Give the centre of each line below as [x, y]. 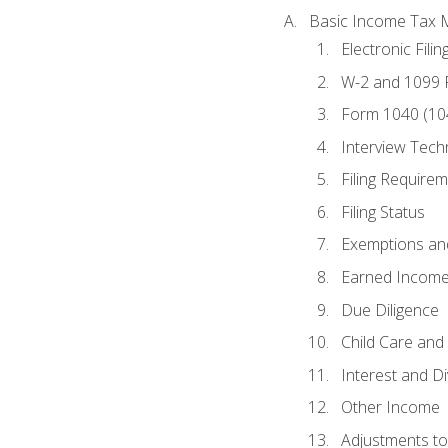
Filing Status [382, 211]
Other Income [390, 407]
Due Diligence [389, 309]
